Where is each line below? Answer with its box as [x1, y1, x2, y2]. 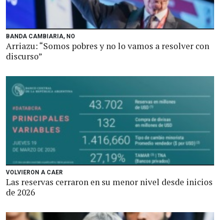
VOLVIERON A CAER [6, 169, 63, 176]
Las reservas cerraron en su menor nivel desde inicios [6, 176, 213, 188]
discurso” [6, 51, 42, 62]
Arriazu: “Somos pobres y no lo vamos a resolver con [6, 40, 209, 52]
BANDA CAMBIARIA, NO [6, 33, 75, 40]
